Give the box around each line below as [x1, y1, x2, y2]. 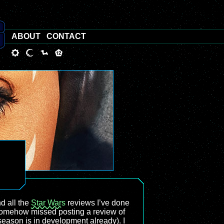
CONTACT [46, 32, 86, 40]
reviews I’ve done [65, 198, 129, 207]
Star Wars [31, 198, 65, 207]
